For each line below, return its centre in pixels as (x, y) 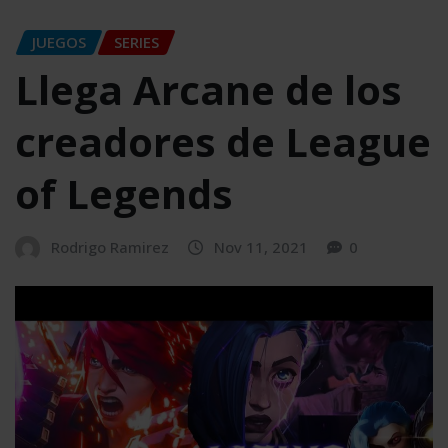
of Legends (124, 194)
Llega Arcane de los (208, 90)
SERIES (136, 41)
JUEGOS (59, 41)
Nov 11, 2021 (261, 247)
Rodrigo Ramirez (110, 247)
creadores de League (223, 142)
